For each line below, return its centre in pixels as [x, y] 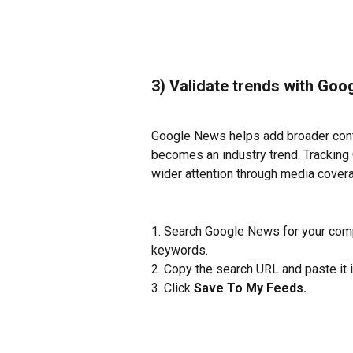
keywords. [180, 250]
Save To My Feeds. [252, 288]
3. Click [173, 288]
